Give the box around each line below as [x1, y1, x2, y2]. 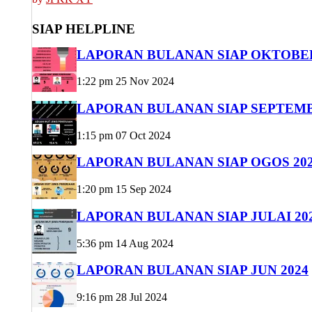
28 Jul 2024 [116, 290, 167, 303]
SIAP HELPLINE [32, 21, 135, 36]
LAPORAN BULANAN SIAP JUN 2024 [77, 263, 309, 278]
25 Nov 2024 [116, 75, 174, 88]
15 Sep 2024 [116, 183, 171, 196]
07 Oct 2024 [116, 129, 171, 141]
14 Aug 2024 [116, 237, 173, 249]
